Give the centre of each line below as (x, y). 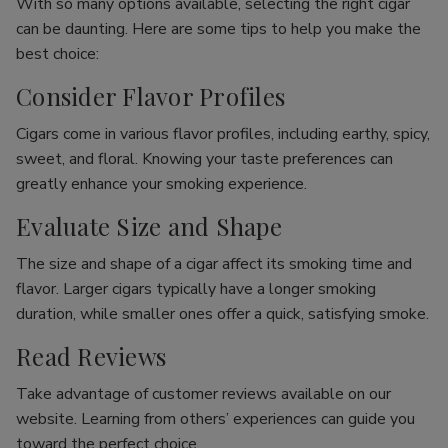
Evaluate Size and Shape (149, 226)
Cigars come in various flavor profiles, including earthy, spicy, (223, 134)
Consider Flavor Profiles (150, 96)
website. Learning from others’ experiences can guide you (215, 419)
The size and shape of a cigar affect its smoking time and (214, 264)
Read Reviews (91, 356)
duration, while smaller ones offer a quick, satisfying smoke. (222, 314)
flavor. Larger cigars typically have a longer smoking (196, 289)
